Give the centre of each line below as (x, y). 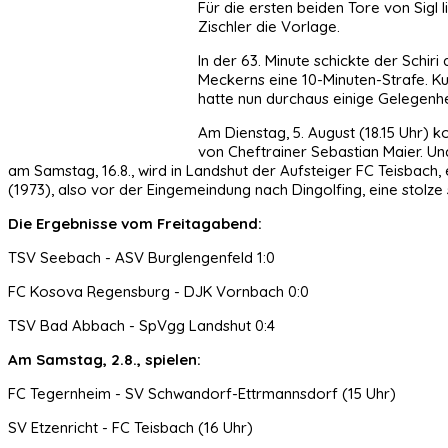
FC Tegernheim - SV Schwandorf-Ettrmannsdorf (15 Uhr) (202, 393)
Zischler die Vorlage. (269, 26)
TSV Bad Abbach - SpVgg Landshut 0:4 (141, 325)
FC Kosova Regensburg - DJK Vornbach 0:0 (160, 291)
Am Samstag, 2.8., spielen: (104, 359)
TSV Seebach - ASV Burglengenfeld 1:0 (141, 257)
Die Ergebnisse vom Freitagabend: (135, 223)
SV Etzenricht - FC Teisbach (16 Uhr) (130, 427)
